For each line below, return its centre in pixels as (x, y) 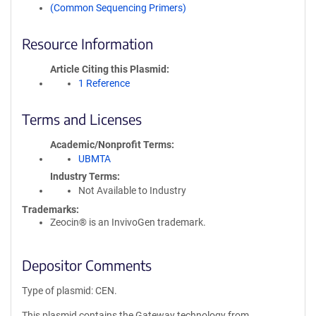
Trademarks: (50, 209)
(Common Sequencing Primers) (118, 8)
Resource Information (87, 43)
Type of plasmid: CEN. (69, 291)
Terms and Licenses (82, 119)
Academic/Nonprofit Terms (111, 145)
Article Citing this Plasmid (108, 69)
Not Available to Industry (132, 190)
